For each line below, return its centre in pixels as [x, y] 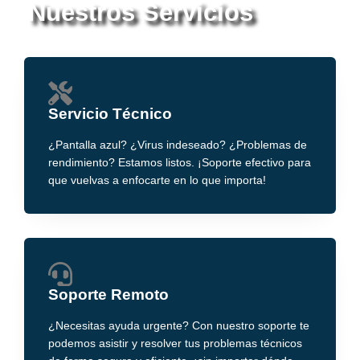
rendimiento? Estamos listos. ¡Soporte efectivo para [180, 163]
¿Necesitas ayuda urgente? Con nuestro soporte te [179, 326]
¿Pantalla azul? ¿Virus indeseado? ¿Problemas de [178, 145]
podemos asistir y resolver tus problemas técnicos [175, 344]
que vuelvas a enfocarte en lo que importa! [157, 181]
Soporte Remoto [108, 295]
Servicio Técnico [110, 114]
